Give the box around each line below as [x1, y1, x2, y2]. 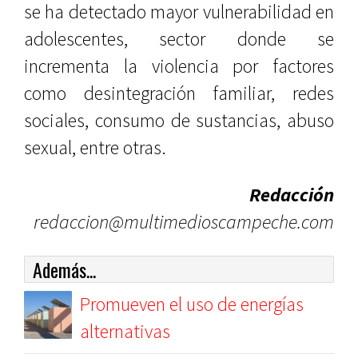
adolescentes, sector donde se [24, 26, 334, 51]
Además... [33, 255, 96, 284]
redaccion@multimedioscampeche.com [34, 209, 334, 234]
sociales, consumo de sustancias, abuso [24, 108, 334, 133]
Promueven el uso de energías [80, 292, 304, 316]
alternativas [80, 319, 170, 344]
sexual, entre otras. [24, 135, 166, 160]
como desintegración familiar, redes [24, 81, 334, 105]
